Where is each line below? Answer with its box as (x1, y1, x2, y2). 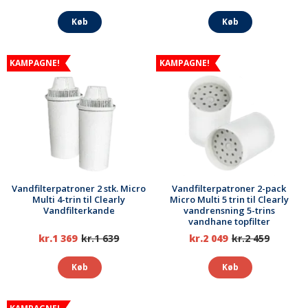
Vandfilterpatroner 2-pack (172, 182, 287, 195)
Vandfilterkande (43, 204, 115, 217)
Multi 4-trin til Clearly (32, 193, 126, 206)
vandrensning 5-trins (183, 204, 275, 217)
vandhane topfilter (188, 215, 270, 228)
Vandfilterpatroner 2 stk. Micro (12, 182, 146, 195)
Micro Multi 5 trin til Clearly (169, 193, 289, 206)
